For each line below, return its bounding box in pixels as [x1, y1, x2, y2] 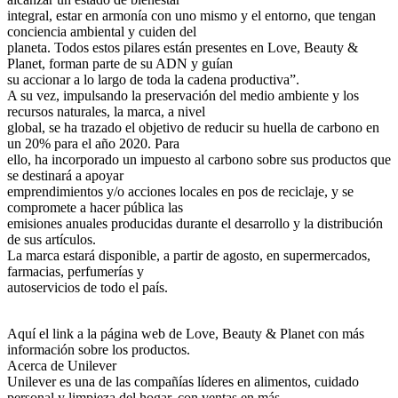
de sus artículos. [7, 231, 96, 247]
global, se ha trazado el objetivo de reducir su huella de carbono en [7, 119, 379, 135]
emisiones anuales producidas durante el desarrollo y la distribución [7, 215, 383, 231]
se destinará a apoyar [7, 167, 123, 183]
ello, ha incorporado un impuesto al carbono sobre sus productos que [7, 151, 391, 167]
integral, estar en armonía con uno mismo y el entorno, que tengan [7, 7, 376, 23]
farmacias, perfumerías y [7, 263, 144, 279]
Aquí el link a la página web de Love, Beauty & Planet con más [7, 325, 364, 341]
